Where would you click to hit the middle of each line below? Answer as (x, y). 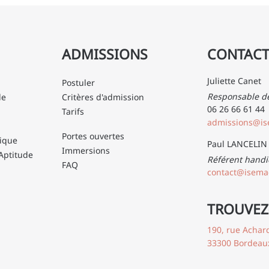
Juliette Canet (234, 80)
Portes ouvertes (93, 136)
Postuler (79, 82)
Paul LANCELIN (237, 144)
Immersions (86, 150)
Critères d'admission (103, 97)
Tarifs (73, 111)
